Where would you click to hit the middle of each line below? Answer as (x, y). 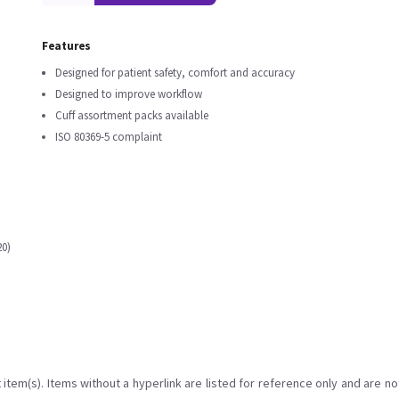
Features (66, 46)
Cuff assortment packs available (132, 115)
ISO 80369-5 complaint (109, 137)
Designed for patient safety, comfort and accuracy (175, 73)
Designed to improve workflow (129, 94)
